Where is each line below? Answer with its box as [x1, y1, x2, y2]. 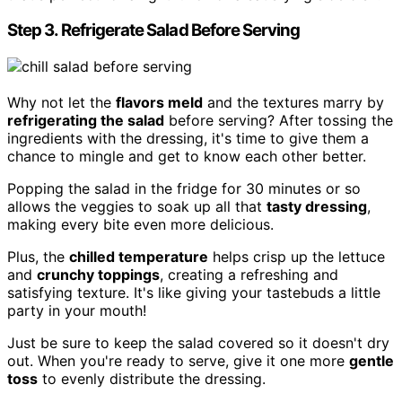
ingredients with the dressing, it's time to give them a [7, 129, 369, 148]
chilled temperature [69, 248, 208, 267]
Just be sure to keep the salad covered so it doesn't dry [7, 334, 389, 353]
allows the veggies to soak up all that [7, 197, 267, 216]
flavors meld [116, 93, 203, 112]
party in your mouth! [7, 301, 146, 320]
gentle [349, 352, 394, 371]
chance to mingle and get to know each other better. [7, 147, 366, 166]
